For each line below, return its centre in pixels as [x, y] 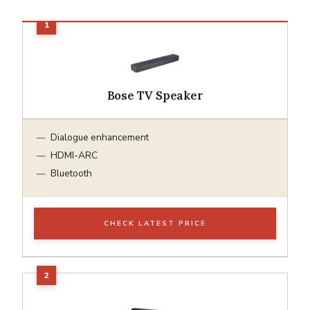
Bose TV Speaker [155, 95]
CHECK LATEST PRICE [155, 223]
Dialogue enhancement [100, 137]
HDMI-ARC [74, 155]
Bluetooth [71, 173]
